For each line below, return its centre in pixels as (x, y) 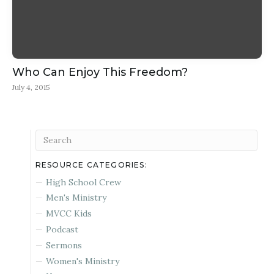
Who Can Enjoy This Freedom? (100, 72)
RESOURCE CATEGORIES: (91, 165)
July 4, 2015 (31, 87)
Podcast (62, 229)
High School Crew (84, 182)
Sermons (64, 245)
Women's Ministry (83, 261)
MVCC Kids (69, 214)
